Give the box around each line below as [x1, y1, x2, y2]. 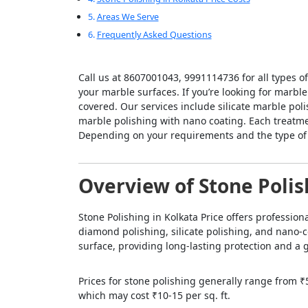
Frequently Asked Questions [96, 28, 212, 41]
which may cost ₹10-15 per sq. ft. [78, 289, 230, 302]
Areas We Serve [96, 10, 159, 23]
